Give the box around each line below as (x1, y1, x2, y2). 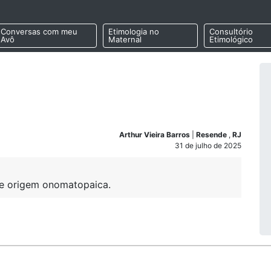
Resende (196, 130, 229, 139)
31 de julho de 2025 (175, 141, 241, 150)
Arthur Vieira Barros (119, 130, 192, 139)
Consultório (209, 27, 253, 37)
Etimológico (209, 34, 253, 45)
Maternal (108, 34, 142, 45)
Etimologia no (108, 27, 159, 37)
